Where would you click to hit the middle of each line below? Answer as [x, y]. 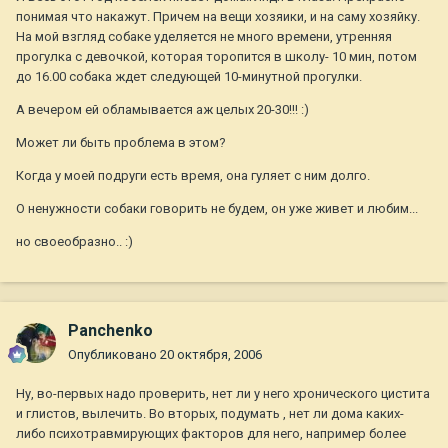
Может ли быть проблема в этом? [121, 143]
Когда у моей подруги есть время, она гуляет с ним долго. [193, 176]
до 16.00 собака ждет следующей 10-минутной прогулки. [189, 77]
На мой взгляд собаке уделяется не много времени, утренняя [204, 37]
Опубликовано [114, 355]
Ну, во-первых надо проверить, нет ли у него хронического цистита [223, 394]
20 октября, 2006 [211, 355]
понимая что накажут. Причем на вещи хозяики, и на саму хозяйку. [218, 17]
